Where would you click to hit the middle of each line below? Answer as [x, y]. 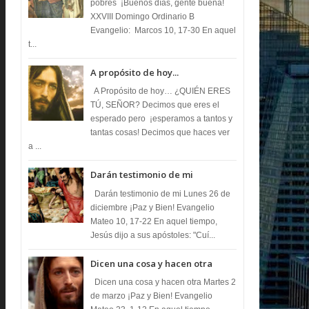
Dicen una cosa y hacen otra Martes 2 [163, 282]
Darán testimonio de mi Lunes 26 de [161, 193]
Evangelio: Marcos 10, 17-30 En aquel [163, 30]
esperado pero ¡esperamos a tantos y [162, 119]
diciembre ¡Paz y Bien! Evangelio [153, 207]
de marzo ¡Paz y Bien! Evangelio [152, 296]
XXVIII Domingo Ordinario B [143, 16]
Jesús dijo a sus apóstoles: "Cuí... [153, 235]
